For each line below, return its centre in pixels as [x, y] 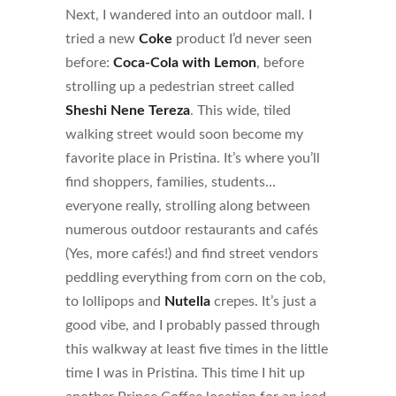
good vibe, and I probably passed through [193, 326]
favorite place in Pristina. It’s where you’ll [193, 159]
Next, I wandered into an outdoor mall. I [189, 15]
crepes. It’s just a [263, 302]
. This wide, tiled [240, 111]
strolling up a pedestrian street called [180, 87]
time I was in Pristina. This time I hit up [185, 373]
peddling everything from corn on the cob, [196, 278]
